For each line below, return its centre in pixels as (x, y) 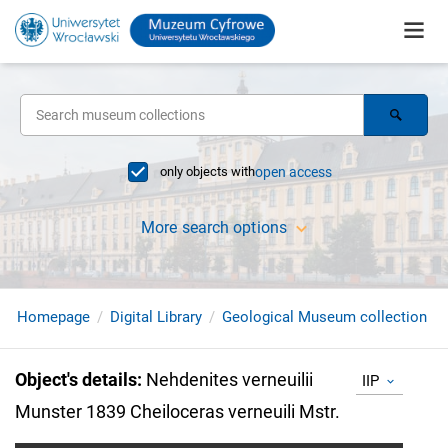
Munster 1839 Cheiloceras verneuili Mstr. (177, 411)
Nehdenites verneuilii (229, 379)
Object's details (76, 379)
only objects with (207, 171)
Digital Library (156, 317)
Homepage (53, 317)
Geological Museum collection (324, 317)
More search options (214, 227)
